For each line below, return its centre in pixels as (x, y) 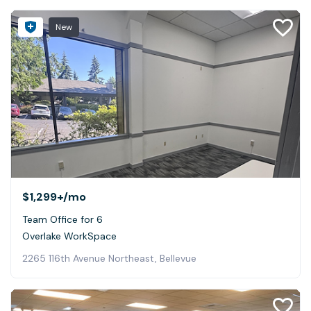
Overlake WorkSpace (69, 236)
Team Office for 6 (62, 220)
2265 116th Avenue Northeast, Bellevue (109, 259)
